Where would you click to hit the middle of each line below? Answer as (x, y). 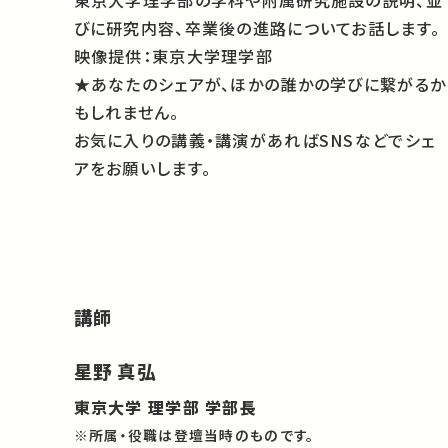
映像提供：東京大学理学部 (173, 56)
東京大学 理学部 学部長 (165, 406)
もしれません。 (126, 112)
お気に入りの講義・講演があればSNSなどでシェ (254, 140)
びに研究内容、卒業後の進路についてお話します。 (257, 28)
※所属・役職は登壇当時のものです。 (194, 435)
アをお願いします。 (142, 168)
